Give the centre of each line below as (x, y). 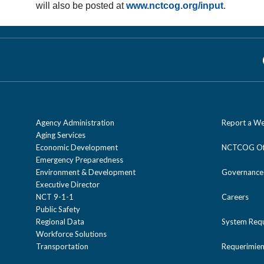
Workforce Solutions (71, 234)
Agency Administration (75, 122)
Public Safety (58, 209)
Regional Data (60, 221)
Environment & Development (86, 172)
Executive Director (68, 184)
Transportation (62, 246)
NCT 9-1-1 (55, 197)
